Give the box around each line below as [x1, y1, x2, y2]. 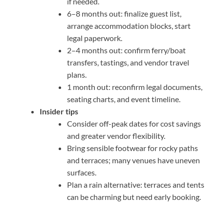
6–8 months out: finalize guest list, [67, 9, 181, 19]
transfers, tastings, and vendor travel [67, 58, 189, 67]
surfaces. [67, 168, 96, 177]
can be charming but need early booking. [67, 192, 201, 202]
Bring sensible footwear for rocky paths [67, 143, 198, 153]
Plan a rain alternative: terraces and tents [67, 180, 204, 190]
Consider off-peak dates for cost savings [67, 119, 201, 129]
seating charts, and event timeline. [67, 94, 180, 104]
